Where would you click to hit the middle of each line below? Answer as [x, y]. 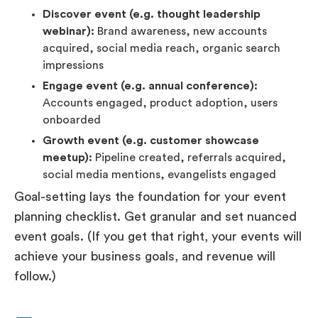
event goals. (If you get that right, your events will [158, 237]
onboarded [72, 120]
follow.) [35, 276]
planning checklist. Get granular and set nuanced [155, 217]
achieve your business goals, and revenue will [145, 257]
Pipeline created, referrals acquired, [189, 158]
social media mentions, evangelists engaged [159, 175]
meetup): [67, 158]
